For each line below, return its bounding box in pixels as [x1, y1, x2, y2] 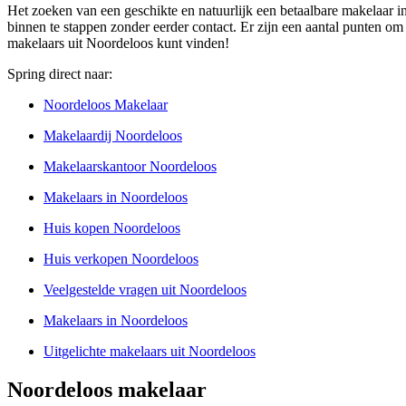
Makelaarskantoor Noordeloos [43, 159, 217, 175]
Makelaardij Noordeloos [43, 128, 182, 144]
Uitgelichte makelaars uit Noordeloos [43, 343, 256, 360]
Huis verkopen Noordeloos [43, 251, 198, 267]
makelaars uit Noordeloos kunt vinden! [7, 35, 229, 52]
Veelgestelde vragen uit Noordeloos [43, 282, 246, 298]
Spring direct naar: [7, 66, 112, 82]
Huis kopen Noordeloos [43, 220, 180, 237]
